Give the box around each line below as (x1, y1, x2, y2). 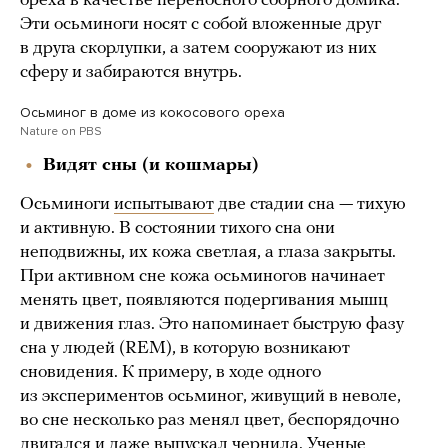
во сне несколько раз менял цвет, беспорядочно (20, 410, 399, 430)
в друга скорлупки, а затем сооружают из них (20, 38, 377, 58)
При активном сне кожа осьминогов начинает (20, 266, 385, 286)
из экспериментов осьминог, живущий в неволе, (20, 386, 401, 406)
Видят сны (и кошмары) (43, 155, 259, 175)
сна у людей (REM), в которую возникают (20, 338, 350, 358)
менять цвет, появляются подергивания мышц (20, 290, 388, 310)
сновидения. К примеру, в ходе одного (20, 362, 321, 382)
